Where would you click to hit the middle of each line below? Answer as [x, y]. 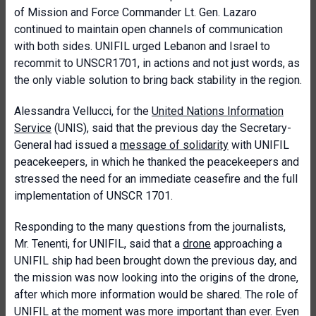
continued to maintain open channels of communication [148, 29]
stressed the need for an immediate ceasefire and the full [156, 179]
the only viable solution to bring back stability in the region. [158, 80]
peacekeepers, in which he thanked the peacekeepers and [157, 162]
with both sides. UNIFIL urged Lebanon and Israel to [142, 46]
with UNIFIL [259, 145]
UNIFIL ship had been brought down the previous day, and [156, 261]
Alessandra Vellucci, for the [83, 111]
